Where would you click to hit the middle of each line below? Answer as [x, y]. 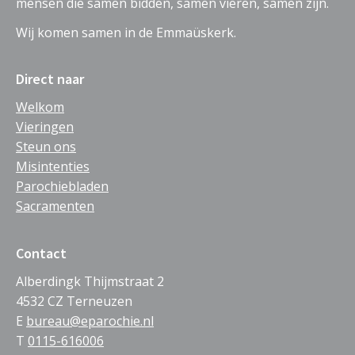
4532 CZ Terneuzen [74, 301]
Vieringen [45, 127]
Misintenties [53, 167]
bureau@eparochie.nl [90, 321]
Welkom [40, 107]
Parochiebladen [62, 187]
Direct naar [50, 79]
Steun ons [46, 147]
